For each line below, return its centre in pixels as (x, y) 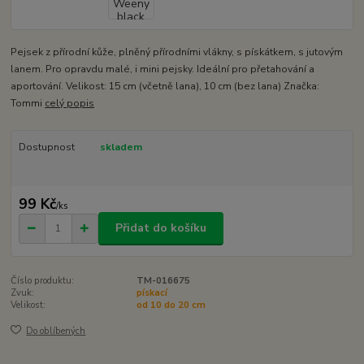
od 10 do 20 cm (171, 305)
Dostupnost (46, 147)
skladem (121, 147)
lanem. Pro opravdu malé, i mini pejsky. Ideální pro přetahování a (163, 69)
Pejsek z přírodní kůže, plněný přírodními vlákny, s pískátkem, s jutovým (177, 52)
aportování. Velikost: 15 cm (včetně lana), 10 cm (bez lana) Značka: (165, 87)
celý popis (70, 104)
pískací (152, 292)
